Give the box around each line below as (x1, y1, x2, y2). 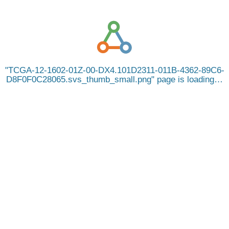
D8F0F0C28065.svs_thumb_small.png (6, 75, 151, 84)
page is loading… (154, 75, 223, 84)
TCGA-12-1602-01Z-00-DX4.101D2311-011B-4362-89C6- (8, 65, 224, 75)
